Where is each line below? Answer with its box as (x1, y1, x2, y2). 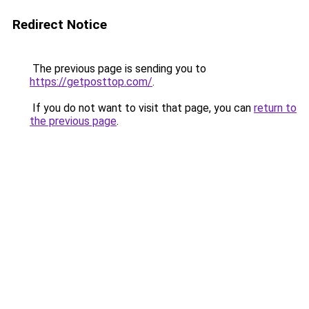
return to (254, 101, 297, 114)
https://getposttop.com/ (30, 75, 152, 88)
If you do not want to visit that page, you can (30, 101, 254, 114)
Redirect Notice (12, 17, 107, 32)
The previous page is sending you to (30, 62, 206, 75)
